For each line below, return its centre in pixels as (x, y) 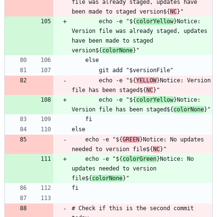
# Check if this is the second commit (133, 209)
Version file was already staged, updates (139, 31)
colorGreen (139, 159)
